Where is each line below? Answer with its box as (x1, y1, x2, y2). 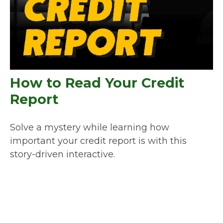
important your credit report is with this (10, 135, 187, 147)
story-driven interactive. (10, 149, 115, 160)
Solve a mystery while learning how (10, 122, 169, 133)
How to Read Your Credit (10, 75, 184, 92)
